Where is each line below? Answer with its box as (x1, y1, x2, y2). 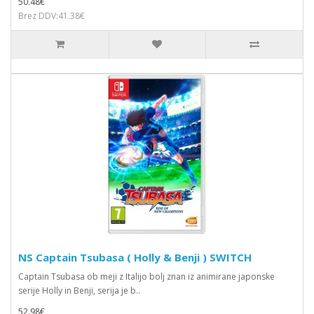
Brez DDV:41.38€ (18, 10, 85, 22)
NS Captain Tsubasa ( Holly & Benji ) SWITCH (18, 250, 252, 264)
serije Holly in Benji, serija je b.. (18, 285, 140, 296)
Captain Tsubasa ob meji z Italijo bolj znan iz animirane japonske (18, 271, 275, 282)
